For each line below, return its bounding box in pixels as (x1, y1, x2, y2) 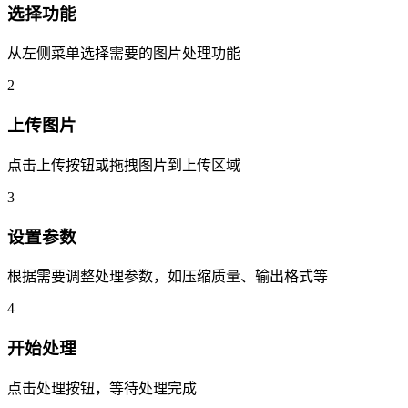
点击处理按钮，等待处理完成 (7, 380, 197, 396)
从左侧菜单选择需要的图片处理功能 (7, 46, 240, 62)
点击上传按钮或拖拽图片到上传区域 (7, 157, 240, 173)
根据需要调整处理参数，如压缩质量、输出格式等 (7, 269, 328, 285)
